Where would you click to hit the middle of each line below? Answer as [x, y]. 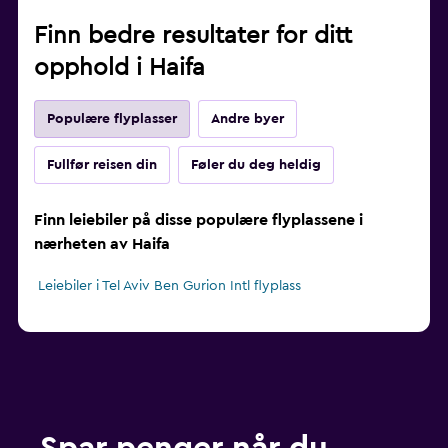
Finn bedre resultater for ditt [193, 36]
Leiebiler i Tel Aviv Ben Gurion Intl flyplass [169, 286]
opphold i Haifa [119, 68]
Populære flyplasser [112, 119]
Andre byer [247, 119]
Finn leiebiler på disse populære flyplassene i [198, 220]
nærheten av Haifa [102, 244]
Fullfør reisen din [102, 165]
